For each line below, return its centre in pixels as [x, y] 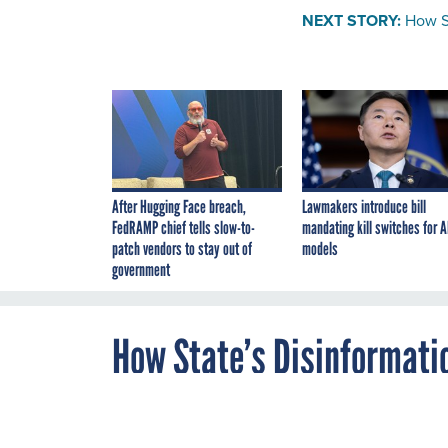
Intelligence [190, 408]
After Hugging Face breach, [179, 206]
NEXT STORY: [351, 20]
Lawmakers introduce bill [364, 206]
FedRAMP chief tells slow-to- [183, 227]
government [141, 269]
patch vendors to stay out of [182, 248]
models [320, 248]
